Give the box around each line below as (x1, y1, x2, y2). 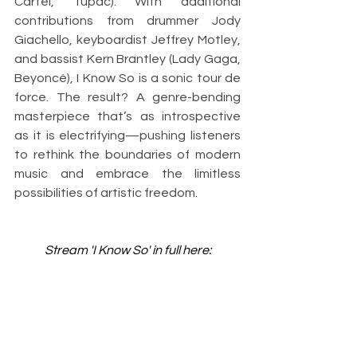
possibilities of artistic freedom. (14, 186, 198, 200)
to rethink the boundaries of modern (14, 148, 241, 162)
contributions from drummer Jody (14, 14, 241, 28)
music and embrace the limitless (14, 167, 241, 181)
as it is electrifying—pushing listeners (14, 129, 241, 143)
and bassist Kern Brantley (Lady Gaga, (14, 53, 241, 66)
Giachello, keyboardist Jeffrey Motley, (14, 33, 241, 47)
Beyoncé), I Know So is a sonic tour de (14, 72, 241, 85)
